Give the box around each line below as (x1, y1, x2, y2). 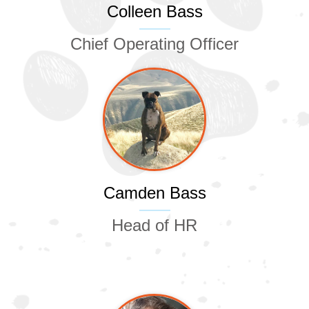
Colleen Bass (106, 2, 203, 21)
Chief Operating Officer (70, 34, 239, 54)
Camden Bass (103, 183, 206, 203)
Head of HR (112, 216, 197, 235)
